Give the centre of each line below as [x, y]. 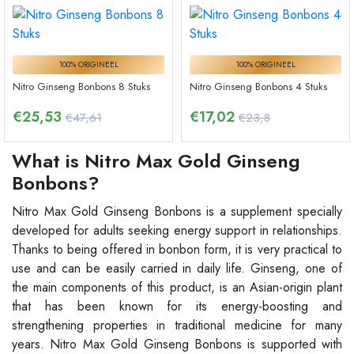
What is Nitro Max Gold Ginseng [156, 160]
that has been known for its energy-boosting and [177, 306]
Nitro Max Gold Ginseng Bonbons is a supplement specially [177, 211]
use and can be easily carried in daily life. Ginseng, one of [177, 268]
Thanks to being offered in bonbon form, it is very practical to [177, 249]
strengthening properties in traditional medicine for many [177, 325]
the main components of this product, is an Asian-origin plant [177, 287]
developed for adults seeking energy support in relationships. [177, 230]
